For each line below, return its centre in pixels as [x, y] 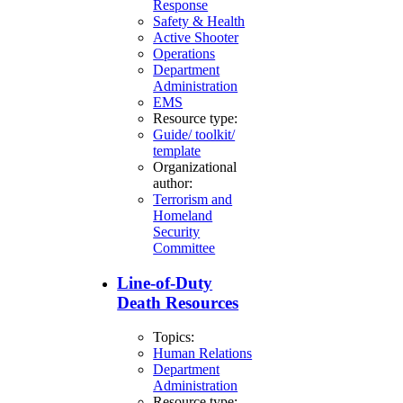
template [177, 150]
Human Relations [203, 354]
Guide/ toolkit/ [194, 134]
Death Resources [178, 302]
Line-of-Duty [165, 282]
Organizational [195, 166]
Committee [184, 247]
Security [177, 231]
